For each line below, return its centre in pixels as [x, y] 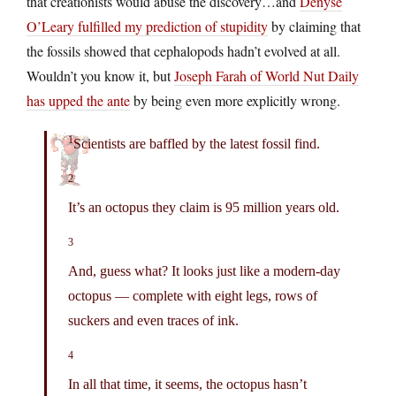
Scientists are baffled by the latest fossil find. [197, 143]
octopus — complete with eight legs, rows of [193, 295]
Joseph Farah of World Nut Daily [267, 75]
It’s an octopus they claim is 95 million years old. [204, 207]
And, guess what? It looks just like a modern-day [204, 270]
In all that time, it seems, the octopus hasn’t [187, 384]
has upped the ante [78, 100]
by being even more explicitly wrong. [235, 100]
